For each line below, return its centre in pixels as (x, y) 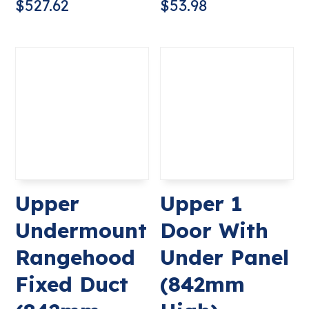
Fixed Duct (72, 285)
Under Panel (225, 258)
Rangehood (76, 258)
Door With (215, 231)
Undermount (81, 231)
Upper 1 (202, 204)
